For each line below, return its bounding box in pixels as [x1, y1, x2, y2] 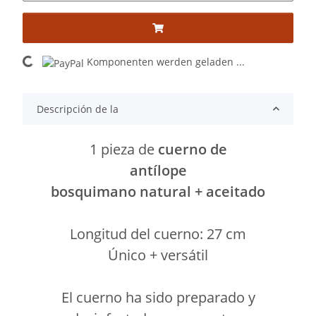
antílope [129, 160, 187, 180]
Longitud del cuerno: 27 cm [70, 224, 246, 243]
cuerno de [157, 139, 227, 159]
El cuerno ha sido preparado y [61, 287, 255, 307]
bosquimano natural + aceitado [51, 181, 265, 201]
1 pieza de [89, 139, 158, 159]
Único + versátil [108, 245, 208, 265]
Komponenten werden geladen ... [87, 54, 245, 68]
